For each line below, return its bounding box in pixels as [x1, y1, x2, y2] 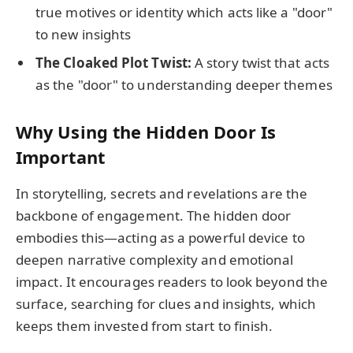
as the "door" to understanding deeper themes [35, 75, 333, 94]
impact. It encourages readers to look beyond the [16, 272, 329, 291]
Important [16, 145, 105, 169]
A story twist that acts [191, 53, 330, 72]
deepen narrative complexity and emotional [16, 250, 294, 269]
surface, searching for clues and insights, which [16, 294, 317, 313]
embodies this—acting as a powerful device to [16, 228, 305, 247]
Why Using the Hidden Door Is [16, 120, 277, 143]
